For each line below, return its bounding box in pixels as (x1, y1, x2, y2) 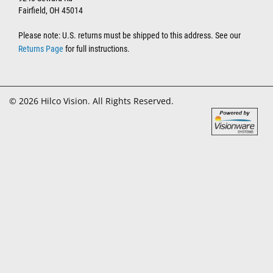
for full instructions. (63, 44, 130, 54)
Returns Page (18, 44, 63, 54)
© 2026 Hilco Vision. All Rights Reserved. (9, 95, 174, 107)
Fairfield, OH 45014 (18, 5, 83, 16)
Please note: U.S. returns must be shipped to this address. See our (18, 30, 241, 41)
